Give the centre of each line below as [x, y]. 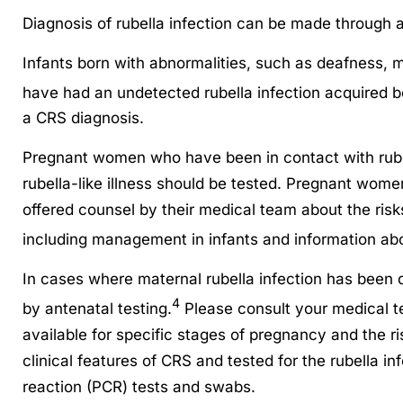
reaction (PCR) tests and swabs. [139, 386]
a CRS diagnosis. [83, 118]
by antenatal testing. [97, 308]
